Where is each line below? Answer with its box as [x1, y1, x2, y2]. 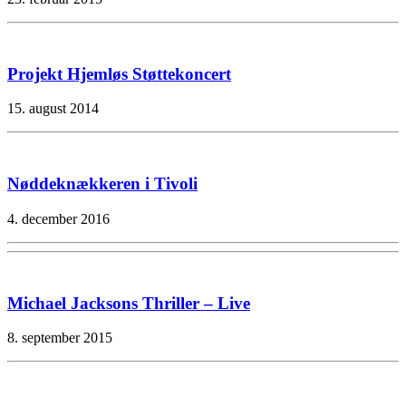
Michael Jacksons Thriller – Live [7, 293, 250, 313]
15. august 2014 [7, 101, 99, 117]
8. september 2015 [7, 330, 112, 346]
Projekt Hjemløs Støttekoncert [7, 63, 231, 83]
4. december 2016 [7, 210, 110, 227]
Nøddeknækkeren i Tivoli [7, 174, 198, 194]
